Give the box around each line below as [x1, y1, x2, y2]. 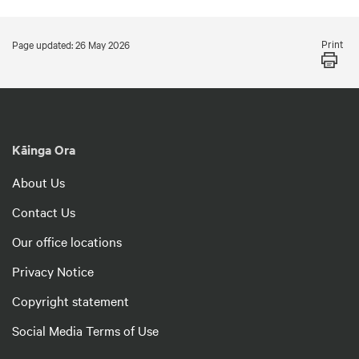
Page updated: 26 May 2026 [12, 36, 130, 51]
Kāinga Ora [12, 139, 75, 158]
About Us [12, 172, 65, 191]
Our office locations [12, 232, 122, 250]
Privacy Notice [12, 261, 94, 280]
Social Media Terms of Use [12, 321, 159, 339]
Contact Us [12, 202, 75, 220]
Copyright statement [12, 291, 129, 309]
